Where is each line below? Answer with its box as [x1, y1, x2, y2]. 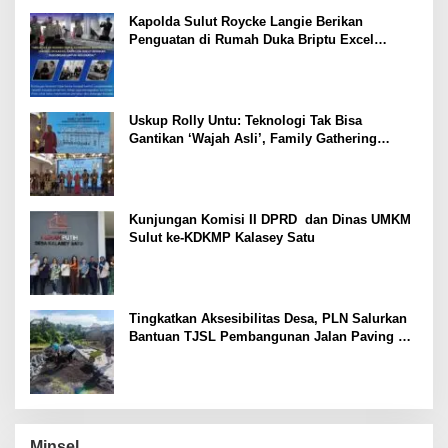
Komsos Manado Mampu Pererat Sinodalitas [129, 148, 405, 164]
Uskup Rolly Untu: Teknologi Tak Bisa [129, 112, 362, 128]
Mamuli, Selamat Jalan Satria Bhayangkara [129, 49, 394, 65]
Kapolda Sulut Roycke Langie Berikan [129, 13, 363, 29]
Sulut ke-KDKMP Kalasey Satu [129, 229, 315, 245]
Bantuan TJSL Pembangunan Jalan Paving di [129, 328, 410, 344]
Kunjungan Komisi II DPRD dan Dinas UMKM [129, 211, 411, 227]
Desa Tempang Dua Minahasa [129, 346, 311, 362]
